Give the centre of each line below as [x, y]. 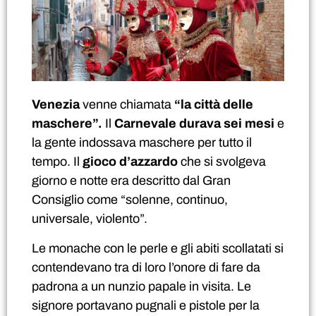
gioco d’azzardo [130, 162]
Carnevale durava [168, 124]
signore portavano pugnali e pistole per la [146, 305]
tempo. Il [57, 162]
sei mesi [249, 124]
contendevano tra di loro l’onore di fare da [146, 267]
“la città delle [214, 105]
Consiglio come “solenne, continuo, [130, 200]
